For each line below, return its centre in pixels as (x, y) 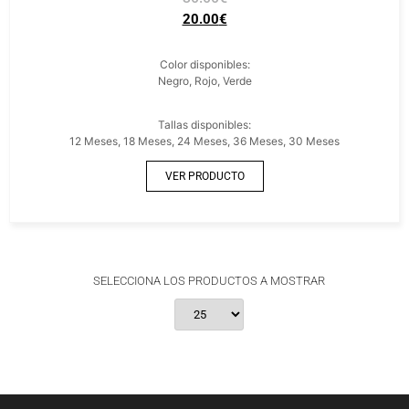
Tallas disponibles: (204, 125)
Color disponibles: (204, 64)
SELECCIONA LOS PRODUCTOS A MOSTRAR (209, 281)
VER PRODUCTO (204, 176)
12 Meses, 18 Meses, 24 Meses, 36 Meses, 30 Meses (204, 141)
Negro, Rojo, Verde (204, 81)
